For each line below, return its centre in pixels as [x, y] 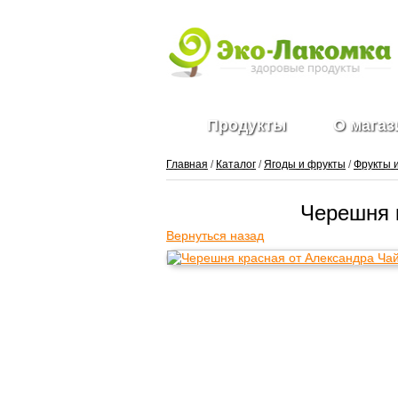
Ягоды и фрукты [305, 164]
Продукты [246, 125]
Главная [187, 164]
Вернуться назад [215, 235]
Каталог [236, 164]
